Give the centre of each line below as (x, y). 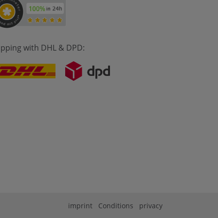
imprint (80, 206)
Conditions (116, 206)
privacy (151, 206)
